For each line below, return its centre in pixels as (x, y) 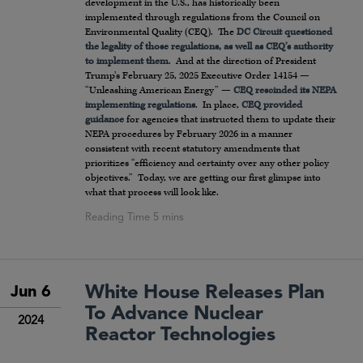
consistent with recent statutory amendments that (192, 149)
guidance (105, 120)
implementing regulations (140, 105)
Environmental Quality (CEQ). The (161, 32)
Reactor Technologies (180, 336)
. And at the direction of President (242, 62)
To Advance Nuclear (174, 315)
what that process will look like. (152, 193)
